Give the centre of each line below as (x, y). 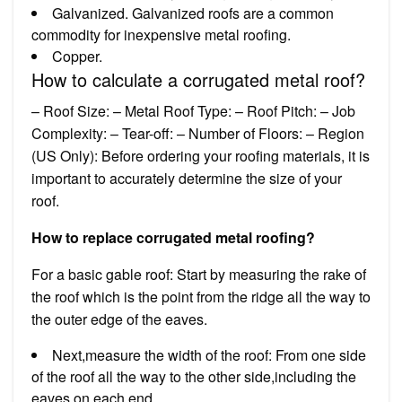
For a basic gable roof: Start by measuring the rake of (199, 274)
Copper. (77, 56)
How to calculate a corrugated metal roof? (198, 79)
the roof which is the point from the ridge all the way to (201, 296)
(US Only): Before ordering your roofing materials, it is (201, 155)
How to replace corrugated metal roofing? (173, 237)
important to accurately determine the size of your (187, 178)
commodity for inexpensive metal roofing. (161, 34)
